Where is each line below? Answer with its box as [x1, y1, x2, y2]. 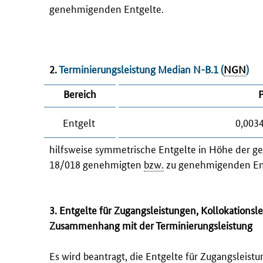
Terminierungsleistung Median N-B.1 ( [57, 62, 224, 76]
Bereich [63, 86, 96, 100]
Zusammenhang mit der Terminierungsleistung [49, 217, 252, 232]
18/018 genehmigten [49, 156, 144, 171]
